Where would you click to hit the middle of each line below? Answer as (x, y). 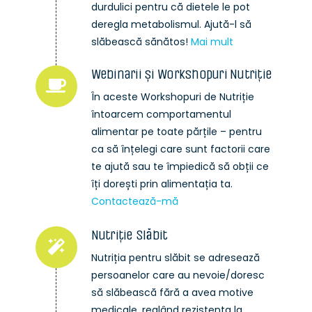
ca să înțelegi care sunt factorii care (180, 149)
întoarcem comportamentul (161, 115)
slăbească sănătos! (141, 42)
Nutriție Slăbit (129, 235)
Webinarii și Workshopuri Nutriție (181, 75)
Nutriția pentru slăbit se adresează (175, 258)
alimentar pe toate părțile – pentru (176, 132)
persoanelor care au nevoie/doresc (178, 275)
